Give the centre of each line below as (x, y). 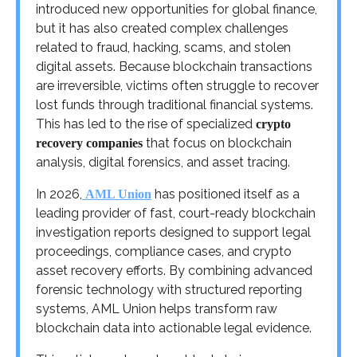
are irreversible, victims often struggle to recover (177, 85)
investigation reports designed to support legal (173, 232)
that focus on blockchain (217, 143)
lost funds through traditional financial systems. (175, 104)
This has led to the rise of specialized (146, 124)
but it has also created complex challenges (162, 28)
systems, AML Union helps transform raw (157, 308)
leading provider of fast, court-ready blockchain (176, 213)
